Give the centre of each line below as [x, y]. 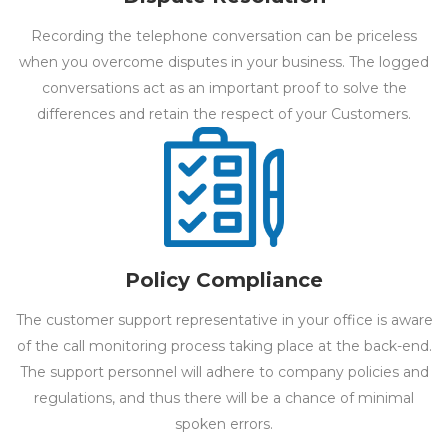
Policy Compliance [224, 279]
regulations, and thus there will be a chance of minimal [224, 397]
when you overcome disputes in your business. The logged [224, 61]
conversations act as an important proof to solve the [224, 87]
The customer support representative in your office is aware [224, 319]
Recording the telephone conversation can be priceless [224, 35]
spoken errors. [224, 423]
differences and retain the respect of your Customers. [224, 113]
